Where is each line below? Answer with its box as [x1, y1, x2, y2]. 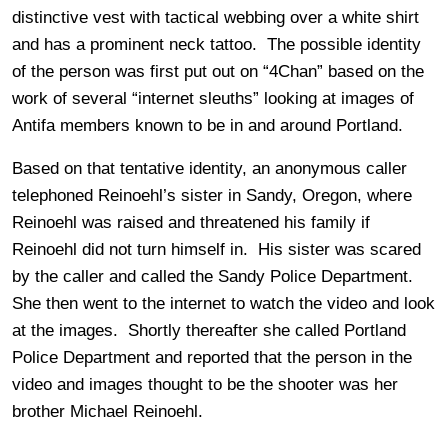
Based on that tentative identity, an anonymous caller [12, 158, 407, 178]
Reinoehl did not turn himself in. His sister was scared [12, 239, 421, 259]
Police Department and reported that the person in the [12, 347, 412, 367]
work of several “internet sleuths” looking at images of [12, 88, 414, 108]
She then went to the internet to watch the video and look [12, 293, 435, 313]
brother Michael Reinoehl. [12, 401, 203, 421]
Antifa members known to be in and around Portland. [12, 115, 403, 135]
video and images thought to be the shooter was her [12, 374, 398, 394]
